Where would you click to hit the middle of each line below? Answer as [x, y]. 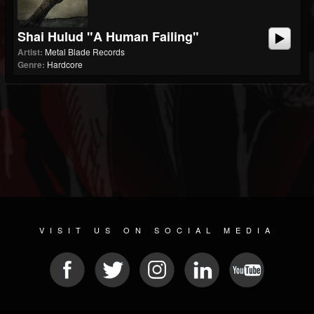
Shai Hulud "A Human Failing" [108, 36]
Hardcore [65, 64]
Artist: [30, 52]
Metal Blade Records [85, 52]
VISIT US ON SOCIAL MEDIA [157, 230]
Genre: [31, 64]
